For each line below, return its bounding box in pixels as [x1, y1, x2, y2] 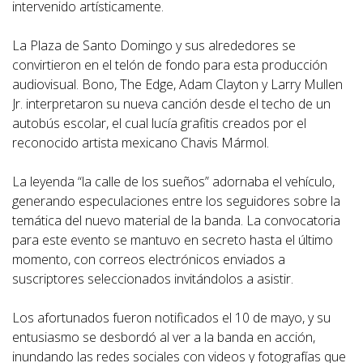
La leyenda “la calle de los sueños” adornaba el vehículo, [12, 173, 335, 191]
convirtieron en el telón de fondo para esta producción [12, 56, 327, 75]
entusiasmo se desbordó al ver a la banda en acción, [12, 328, 315, 347]
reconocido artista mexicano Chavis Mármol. [12, 134, 269, 152]
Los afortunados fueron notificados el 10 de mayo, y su [12, 309, 331, 327]
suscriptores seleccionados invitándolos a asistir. [12, 270, 293, 288]
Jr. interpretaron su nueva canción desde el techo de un [12, 95, 331, 113]
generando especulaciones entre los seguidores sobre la [12, 192, 340, 211]
